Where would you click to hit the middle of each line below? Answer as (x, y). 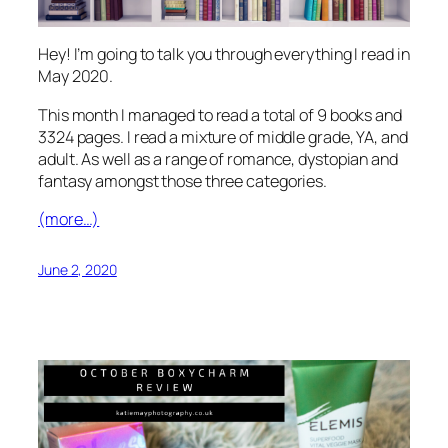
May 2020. (76, 76)
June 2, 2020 (77, 269)
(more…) (69, 218)
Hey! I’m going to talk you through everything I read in (224, 54)
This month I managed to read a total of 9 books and (220, 114)
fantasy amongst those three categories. (183, 180)
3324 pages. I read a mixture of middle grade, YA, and (223, 136)
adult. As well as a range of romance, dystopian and (218, 158)
